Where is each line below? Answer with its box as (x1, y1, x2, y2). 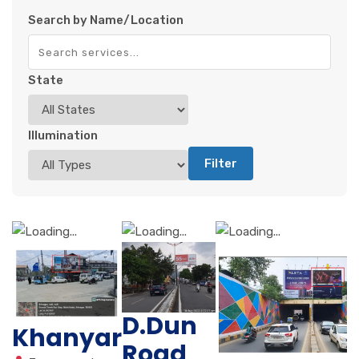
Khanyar (12, 321, 122, 355)
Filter (204, 155, 237, 171)
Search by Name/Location (28, 12, 184, 27)
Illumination (28, 127, 98, 143)
